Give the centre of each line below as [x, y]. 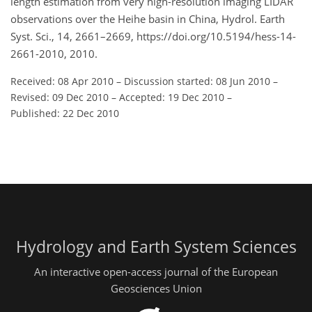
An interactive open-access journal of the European [156, 271]
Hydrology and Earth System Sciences [156, 247]
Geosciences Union [156, 288]
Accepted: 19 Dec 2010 [172, 97]
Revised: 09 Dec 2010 [60, 97]
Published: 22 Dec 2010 [65, 114]
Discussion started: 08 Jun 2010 [197, 81]
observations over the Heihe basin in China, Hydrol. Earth [148, 19]
